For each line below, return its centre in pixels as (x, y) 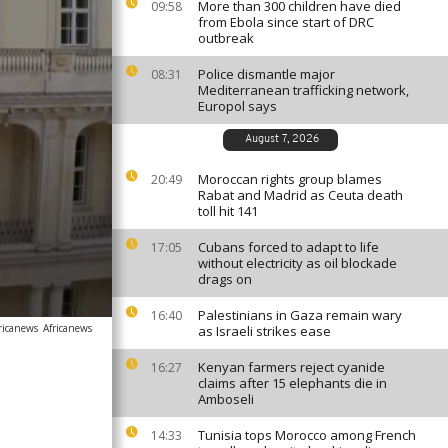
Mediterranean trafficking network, (303, 90)
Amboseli (226, 399)
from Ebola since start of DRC (286, 22)
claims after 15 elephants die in (292, 383)
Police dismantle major (266, 74)
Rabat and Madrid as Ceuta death (300, 195)
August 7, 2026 (281, 139)
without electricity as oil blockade (297, 263)
